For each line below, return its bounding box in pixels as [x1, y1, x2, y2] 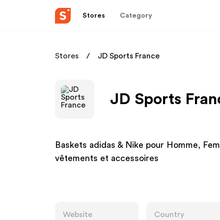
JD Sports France [98, 52, 160, 60]
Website [63, 211, 92, 219]
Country [154, 211, 184, 219]
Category [120, 12, 152, 19]
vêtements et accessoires [55, 154, 159, 163]
